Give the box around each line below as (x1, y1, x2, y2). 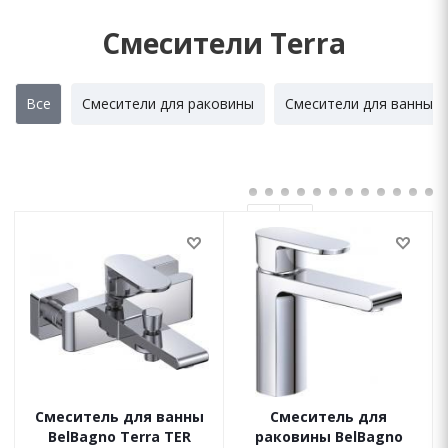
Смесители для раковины (82, 94, 254, 113)
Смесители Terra (102, 24, 346, 62)
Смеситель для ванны (35, 407, 204, 426)
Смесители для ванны (285, 94, 433, 113)
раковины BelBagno (254, 427, 403, 446)
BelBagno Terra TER (48, 427, 191, 446)
